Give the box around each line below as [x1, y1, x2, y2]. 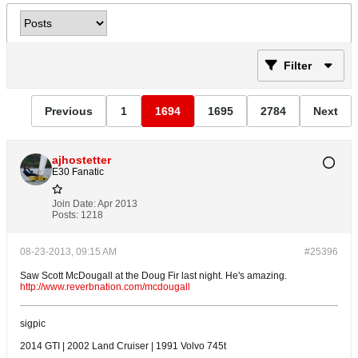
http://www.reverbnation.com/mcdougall [20, 281, 190, 292]
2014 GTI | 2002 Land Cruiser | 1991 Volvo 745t [20, 340, 226, 352]
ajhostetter [52, 153, 111, 166]
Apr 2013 [97, 198, 137, 209]
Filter [284, 59, 312, 72]
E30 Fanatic [52, 166, 104, 177]
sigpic [20, 318, 46, 329]
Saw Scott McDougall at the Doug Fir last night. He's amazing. [20, 270, 287, 281]
